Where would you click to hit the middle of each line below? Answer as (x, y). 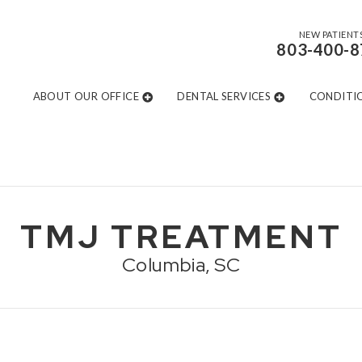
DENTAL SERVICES (224, 96)
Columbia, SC (181, 265)
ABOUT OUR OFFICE (86, 96)
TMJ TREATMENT (181, 236)
